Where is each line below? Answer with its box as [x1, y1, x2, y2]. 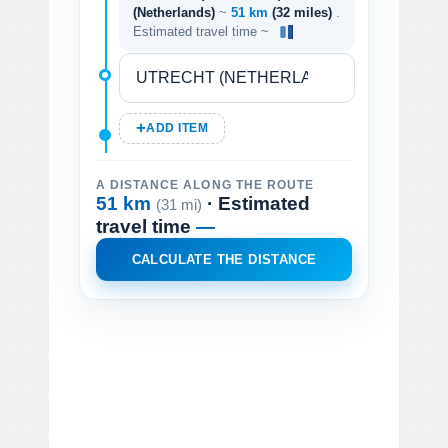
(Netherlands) [133, 4, 215, 20]
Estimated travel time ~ [133, 23, 273, 39]
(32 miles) [272, 4, 336, 20]
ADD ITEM [146, 121, 209, 134]
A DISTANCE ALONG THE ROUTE [96, 178, 314, 191]
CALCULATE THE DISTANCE [131, 251, 317, 267]
